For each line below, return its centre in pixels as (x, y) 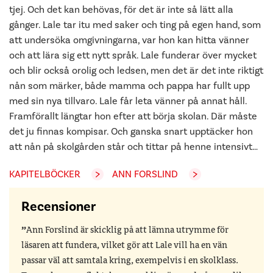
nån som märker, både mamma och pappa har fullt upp (129, 86)
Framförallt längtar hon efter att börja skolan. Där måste (133, 116)
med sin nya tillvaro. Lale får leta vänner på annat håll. (128, 101)
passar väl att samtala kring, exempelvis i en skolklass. (130, 261)
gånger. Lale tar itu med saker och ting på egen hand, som (135, 25)
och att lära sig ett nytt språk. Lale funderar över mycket (133, 55)
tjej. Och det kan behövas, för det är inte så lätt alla (121, 9)
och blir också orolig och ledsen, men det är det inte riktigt (136, 70)
